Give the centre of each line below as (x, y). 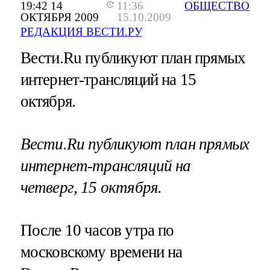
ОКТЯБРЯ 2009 (59, 17)
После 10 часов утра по (97, 230)
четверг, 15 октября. (91, 187)
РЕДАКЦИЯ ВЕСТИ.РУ (81, 31)
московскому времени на (101, 252)
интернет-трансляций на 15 (108, 79)
